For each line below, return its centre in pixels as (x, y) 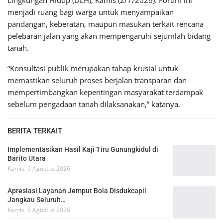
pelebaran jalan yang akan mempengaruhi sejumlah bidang (109, 36)
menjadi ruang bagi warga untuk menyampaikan (91, 12)
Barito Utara (27, 158)
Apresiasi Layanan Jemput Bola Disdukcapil (77, 191)
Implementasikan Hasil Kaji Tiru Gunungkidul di (83, 149)
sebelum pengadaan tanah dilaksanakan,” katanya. (94, 104)
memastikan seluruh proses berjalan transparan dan (97, 80)
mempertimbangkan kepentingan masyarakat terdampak (105, 92)
